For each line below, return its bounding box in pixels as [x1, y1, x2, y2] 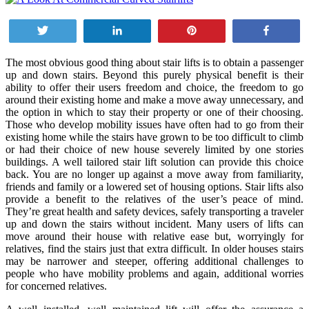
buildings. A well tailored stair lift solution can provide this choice [6, 155, 303, 168]
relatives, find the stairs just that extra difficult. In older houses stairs [6, 242, 303, 255]
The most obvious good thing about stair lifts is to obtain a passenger [6, 56, 303, 68]
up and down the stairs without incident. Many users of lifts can [6, 217, 303, 230]
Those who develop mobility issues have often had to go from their [6, 118, 303, 130]
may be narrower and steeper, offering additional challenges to [6, 255, 303, 267]
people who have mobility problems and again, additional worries [6, 267, 303, 279]
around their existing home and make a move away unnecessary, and [6, 93, 303, 106]
